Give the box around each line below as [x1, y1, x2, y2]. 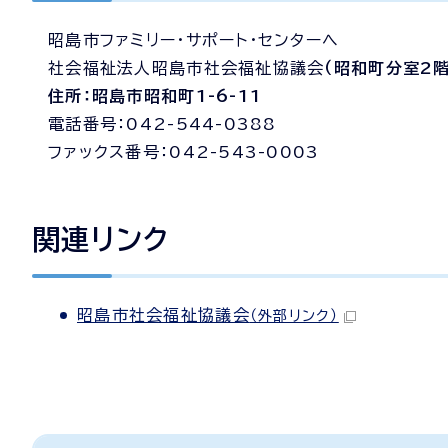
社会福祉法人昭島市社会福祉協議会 [48, 60, 325, 76]
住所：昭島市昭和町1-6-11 [48, 88, 263, 104]
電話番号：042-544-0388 [48, 116, 277, 132]
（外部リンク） [249, 308, 339, 323]
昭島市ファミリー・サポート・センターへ [48, 32, 340, 48]
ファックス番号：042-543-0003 [48, 144, 320, 160]
